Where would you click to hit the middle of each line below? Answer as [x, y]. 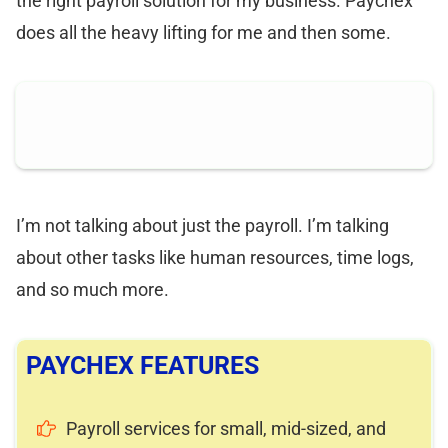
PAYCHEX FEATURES [142, 365]
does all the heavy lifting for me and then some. [203, 32]
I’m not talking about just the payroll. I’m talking [202, 225]
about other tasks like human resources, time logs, [215, 257]
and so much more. [92, 289]
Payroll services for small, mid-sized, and [226, 428]
